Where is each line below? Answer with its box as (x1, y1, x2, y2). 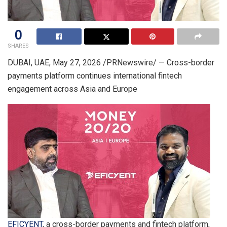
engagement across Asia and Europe (8, 84, 137, 94)
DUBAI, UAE (8, 57, 49, 67)
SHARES (8, 42, 29, 49)
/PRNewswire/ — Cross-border (101, 57, 214, 67)
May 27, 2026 (53, 57, 101, 67)
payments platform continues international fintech (8, 70, 182, 81)
